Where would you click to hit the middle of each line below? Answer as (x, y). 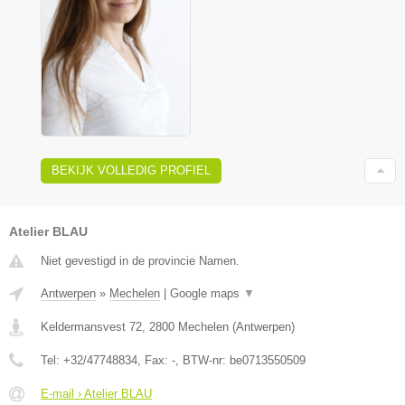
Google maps (207, 293)
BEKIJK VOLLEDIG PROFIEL (131, 170)
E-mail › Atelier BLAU (96, 393)
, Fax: (155, 360)
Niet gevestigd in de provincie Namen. (140, 260)
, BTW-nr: (202, 360)
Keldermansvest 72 (91, 326)
